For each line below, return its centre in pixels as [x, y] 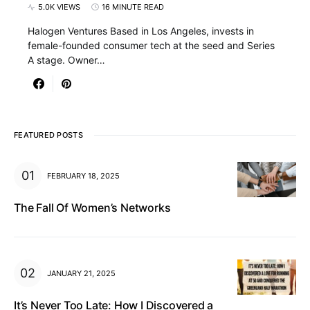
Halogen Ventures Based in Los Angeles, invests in [141, 31]
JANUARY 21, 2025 [81, 273]
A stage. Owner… [66, 60]
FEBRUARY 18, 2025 [83, 175]
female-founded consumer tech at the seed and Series [151, 45]
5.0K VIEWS [59, 7]
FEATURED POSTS [48, 135]
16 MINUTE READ [133, 7]
